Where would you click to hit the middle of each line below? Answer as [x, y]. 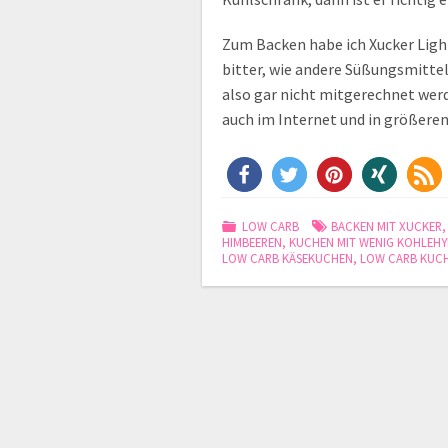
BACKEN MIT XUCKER [387, 226]
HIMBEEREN [252, 242]
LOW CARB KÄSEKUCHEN [287, 258]
